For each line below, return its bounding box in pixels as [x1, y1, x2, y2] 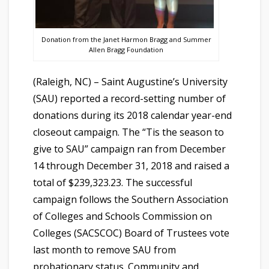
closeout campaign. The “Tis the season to [33, 125, 224, 139]
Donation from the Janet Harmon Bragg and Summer [41, 35, 211, 44]
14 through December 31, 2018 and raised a [33, 159, 229, 173]
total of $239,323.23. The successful [33, 176, 192, 190]
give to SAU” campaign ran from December [33, 142, 226, 156]
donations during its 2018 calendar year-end [33, 109, 232, 122]
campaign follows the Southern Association [33, 193, 228, 207]
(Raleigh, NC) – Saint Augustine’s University [33, 75, 228, 89]
